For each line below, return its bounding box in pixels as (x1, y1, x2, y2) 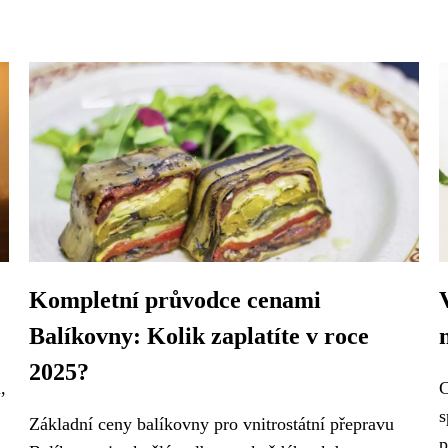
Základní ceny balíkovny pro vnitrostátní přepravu (29, 414, 394, 434)
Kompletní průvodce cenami (29, 287, 321, 313)
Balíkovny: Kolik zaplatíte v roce (29, 323, 369, 349)
